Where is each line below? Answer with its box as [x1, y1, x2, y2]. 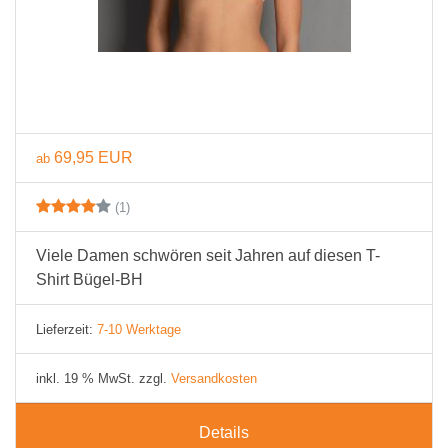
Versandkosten [171, 371, 257, 386]
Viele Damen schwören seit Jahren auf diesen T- [36, 247, 380, 264]
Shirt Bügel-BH [36, 271, 143, 288]
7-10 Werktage [97, 322, 181, 337]
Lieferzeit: [36, 322, 97, 337]
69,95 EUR [54, 149, 133, 166]
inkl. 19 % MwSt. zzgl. [36, 371, 171, 386]
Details [199, 424, 249, 441]
